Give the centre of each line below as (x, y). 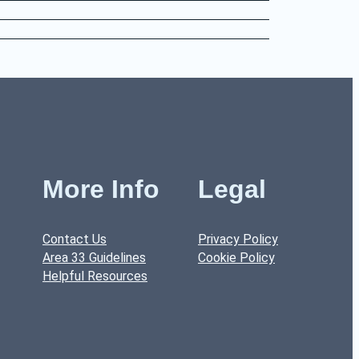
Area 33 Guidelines (94, 258)
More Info (101, 190)
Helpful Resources (95, 276)
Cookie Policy (236, 258)
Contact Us (75, 240)
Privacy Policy (238, 240)
